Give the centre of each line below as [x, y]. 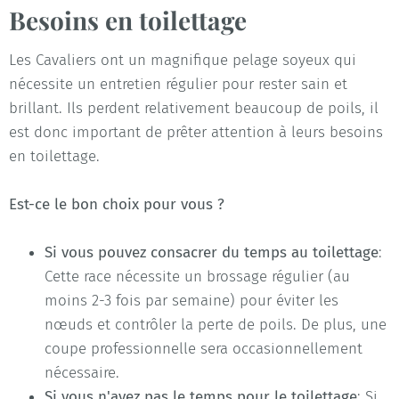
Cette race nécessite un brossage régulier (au [197, 277]
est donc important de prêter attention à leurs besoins [196, 132]
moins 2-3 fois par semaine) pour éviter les [191, 301]
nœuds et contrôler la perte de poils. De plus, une [216, 325]
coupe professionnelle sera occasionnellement [204, 349]
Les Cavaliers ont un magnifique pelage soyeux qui [183, 60]
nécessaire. [82, 373]
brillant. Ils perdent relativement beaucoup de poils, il [194, 108]
